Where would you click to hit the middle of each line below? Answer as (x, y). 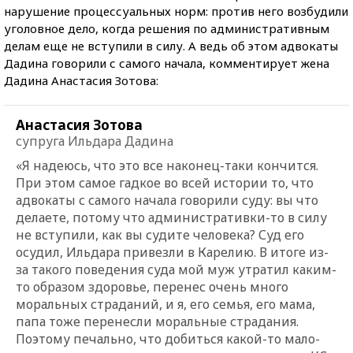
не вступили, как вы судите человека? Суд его (160, 234)
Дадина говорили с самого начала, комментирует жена (167, 63)
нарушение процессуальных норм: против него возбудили (176, 11)
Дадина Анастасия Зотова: (81, 80)
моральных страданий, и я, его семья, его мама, (165, 304)
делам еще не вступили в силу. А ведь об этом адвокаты (171, 45)
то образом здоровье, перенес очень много (152, 286)
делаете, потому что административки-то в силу (171, 217)
